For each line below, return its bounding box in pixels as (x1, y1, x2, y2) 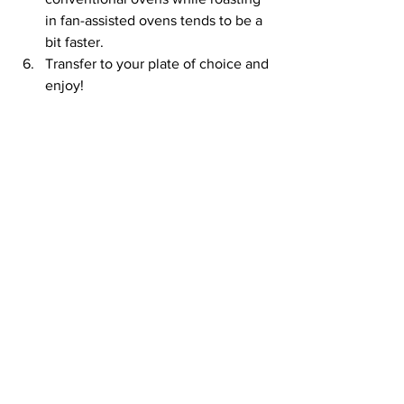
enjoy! (45, 78, 84, 93)
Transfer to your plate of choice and (45, 56, 272, 71)
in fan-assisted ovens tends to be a (45, 13, 266, 28)
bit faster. (45, 34, 104, 50)
